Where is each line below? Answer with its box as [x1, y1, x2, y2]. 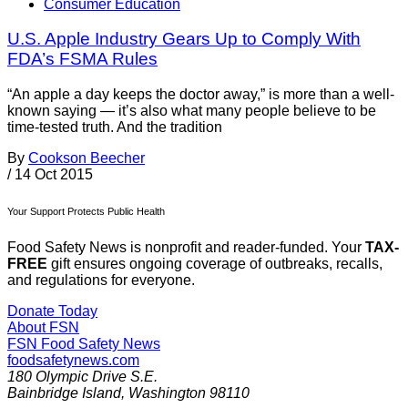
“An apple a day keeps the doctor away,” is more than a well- [7, 87, 394, 103]
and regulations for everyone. [7, 272, 195, 289]
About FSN [7, 320, 79, 336]
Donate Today [7, 303, 97, 320]
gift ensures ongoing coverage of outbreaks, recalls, [47, 256, 382, 272]
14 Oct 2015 [15, 167, 93, 183]
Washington [128, 385, 206, 402]
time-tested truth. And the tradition [7, 119, 222, 136]
